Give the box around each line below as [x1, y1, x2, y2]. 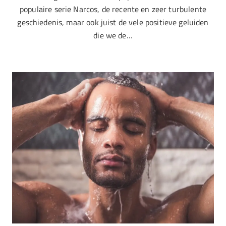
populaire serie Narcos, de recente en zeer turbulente [20, 3, 206, 15]
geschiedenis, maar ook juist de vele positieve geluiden [17, 16, 209, 28]
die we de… [93, 29, 133, 41]
